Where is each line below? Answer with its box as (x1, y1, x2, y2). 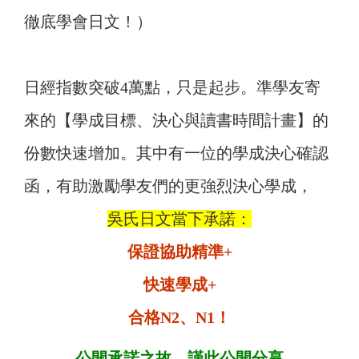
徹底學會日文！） (24, 13, 152, 30)
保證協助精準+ (127, 243, 232, 260)
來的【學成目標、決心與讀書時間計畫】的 (24, 111, 329, 129)
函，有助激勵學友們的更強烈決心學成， (24, 177, 313, 195)
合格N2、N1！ (128, 309, 231, 326)
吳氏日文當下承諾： (107, 210, 252, 228)
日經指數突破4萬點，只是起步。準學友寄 (24, 79, 321, 96)
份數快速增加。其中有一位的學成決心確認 (24, 144, 329, 162)
